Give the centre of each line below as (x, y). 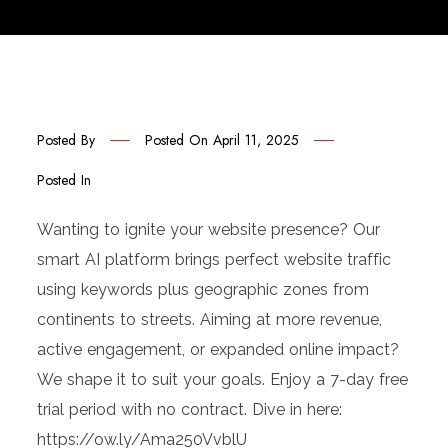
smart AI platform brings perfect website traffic (214, 259)
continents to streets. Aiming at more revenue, (210, 319)
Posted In (64, 179)
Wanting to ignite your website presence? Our (209, 229)
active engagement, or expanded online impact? (218, 349)
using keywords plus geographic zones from (203, 289)
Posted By (66, 139)
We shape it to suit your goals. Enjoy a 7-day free (223, 379)
